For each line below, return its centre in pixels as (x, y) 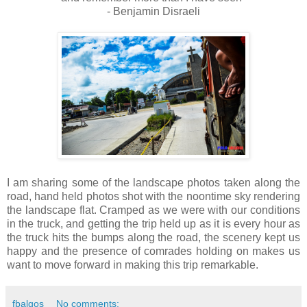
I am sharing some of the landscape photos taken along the (153, 183)
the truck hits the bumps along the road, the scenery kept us (153, 237)
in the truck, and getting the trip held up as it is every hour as (153, 224)
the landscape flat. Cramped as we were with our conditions (153, 210)
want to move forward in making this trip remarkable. (133, 265)
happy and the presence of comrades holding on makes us (153, 251)
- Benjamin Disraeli (153, 11)
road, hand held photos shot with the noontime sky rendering (153, 196)
